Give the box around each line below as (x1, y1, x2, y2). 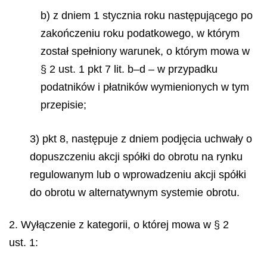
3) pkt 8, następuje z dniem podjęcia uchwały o (30, 132, 252, 145)
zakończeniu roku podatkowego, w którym (41, 27, 240, 39)
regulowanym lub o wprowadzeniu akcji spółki (30, 168, 246, 181)
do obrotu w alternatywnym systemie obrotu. (30, 186, 240, 198)
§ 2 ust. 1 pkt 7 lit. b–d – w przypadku (41, 63, 218, 75)
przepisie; (41, 99, 86, 111)
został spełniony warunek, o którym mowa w (41, 45, 250, 57)
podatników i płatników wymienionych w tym (41, 81, 249, 93)
